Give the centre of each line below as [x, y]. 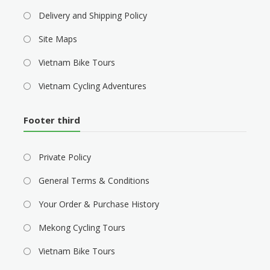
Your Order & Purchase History [99, 204]
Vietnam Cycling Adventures [92, 86]
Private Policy [64, 157]
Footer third [52, 120]
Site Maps [58, 39]
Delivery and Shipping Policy [93, 15]
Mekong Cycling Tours [82, 227]
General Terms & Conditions [94, 180]
